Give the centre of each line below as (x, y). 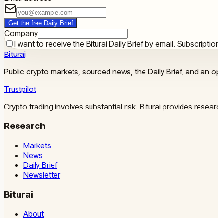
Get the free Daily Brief (41, 23)
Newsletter (42, 175)
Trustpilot (20, 89)
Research (25, 126)
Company (21, 33)
